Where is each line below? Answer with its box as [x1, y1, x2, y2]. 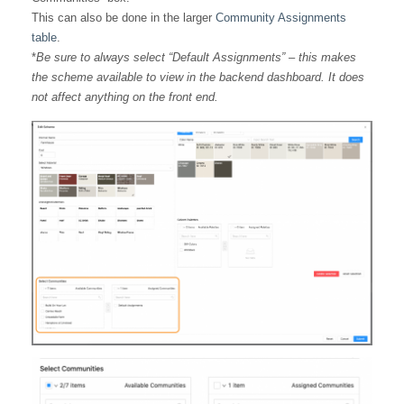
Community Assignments [216, 10, 346, 24]
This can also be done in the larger [32, 10, 216, 24]
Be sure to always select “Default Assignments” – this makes [36, 50, 356, 64]
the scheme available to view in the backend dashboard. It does [32, 69, 364, 84]
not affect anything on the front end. [32, 89, 218, 104]
